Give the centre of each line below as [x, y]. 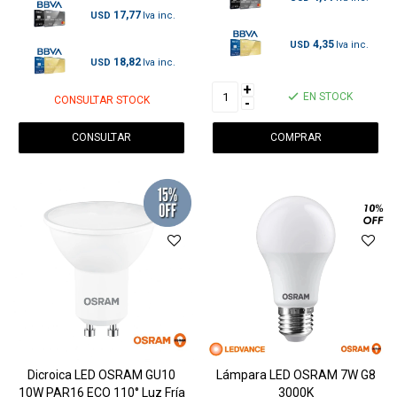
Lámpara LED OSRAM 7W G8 [296, 374]
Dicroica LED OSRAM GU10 [101, 374]
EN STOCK [327, 97]
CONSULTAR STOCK [101, 100]
